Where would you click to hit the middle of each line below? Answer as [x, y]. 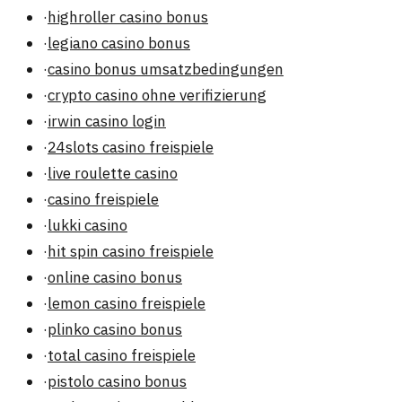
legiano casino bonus [119, 44]
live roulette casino [113, 174]
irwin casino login [107, 122]
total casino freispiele [122, 356]
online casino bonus [115, 278]
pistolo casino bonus [117, 382]
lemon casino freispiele [127, 304]
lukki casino [87, 226]
